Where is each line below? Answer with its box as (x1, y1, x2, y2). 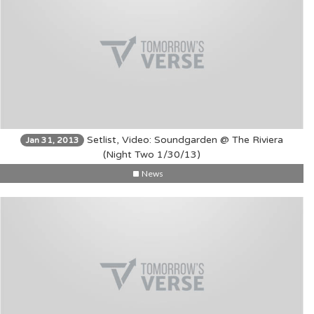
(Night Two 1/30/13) (103, 148, 200, 161)
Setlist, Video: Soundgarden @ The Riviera (84, 133, 283, 146)
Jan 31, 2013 (25, 135, 79, 145)
